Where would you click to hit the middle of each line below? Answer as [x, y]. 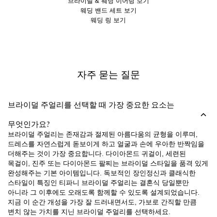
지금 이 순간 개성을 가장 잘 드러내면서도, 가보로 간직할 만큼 [102, 201]
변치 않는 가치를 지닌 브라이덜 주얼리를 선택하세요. [89, 211]
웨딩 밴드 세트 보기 [108, 10]
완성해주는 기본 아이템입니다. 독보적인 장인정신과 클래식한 [102, 172]
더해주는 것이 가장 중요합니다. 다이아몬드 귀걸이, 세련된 [97, 153]
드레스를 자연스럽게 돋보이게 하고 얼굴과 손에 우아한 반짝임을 [106, 143]
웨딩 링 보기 [108, 19]
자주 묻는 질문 [108, 75]
